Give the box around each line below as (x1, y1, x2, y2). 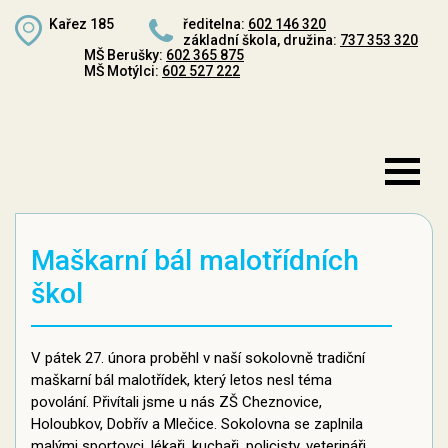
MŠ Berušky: (84, 47, 166, 63)
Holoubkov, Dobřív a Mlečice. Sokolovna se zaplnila (31, 415, 363, 433)
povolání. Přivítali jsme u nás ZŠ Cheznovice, (31, 393, 322, 411)
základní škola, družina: (183, 32, 340, 48)
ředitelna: (183, 16, 248, 32)
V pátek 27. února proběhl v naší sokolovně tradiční (31, 349, 365, 367)
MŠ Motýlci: (84, 63, 162, 79)
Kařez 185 (49, 16, 114, 32)
